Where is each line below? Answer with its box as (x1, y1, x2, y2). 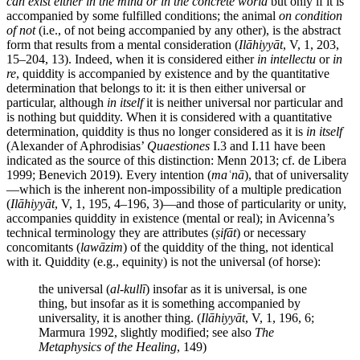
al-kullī (110, 282, 145, 297)
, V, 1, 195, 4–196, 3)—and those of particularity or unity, (55, 197, 346, 211)
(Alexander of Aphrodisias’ (6, 139, 147, 153)
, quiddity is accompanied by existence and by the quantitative (16, 67, 329, 81)
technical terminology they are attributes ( (6, 226, 215, 240)
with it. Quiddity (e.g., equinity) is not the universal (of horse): (6, 255, 321, 269)
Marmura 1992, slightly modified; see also (39, 325, 255, 340)
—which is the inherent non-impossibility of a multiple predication (6, 182, 342, 197)
